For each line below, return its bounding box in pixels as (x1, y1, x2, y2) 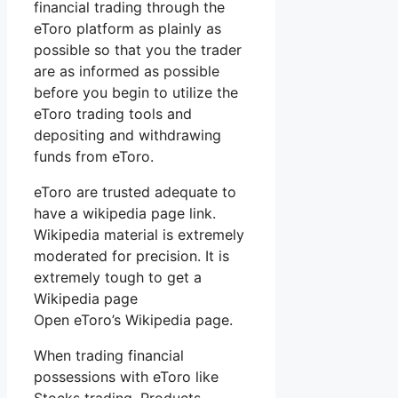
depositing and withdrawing (34, 126, 221, 145)
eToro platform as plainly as (34, 20, 221, 38)
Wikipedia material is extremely (34, 226, 244, 244)
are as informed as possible (34, 62, 219, 81)
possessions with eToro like (34, 368, 219, 386)
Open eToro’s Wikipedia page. (34, 311, 233, 330)
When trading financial (34, 346, 184, 365)
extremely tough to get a (34, 268, 202, 287)
